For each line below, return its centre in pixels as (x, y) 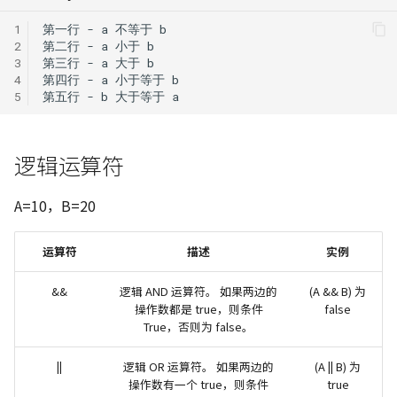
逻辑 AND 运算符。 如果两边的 (198, 291)
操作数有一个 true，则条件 (198, 384)
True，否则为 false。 (198, 327)
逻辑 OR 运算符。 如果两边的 (198, 366)
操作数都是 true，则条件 (198, 309)
